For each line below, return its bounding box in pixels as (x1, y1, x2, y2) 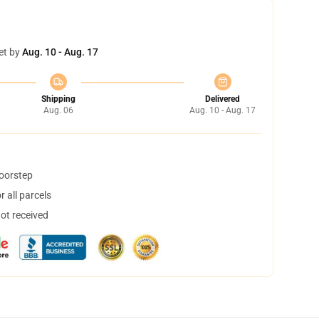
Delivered (205, 94, 240, 104)
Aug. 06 (43, 105, 73, 115)
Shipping (41, 94, 75, 104)
